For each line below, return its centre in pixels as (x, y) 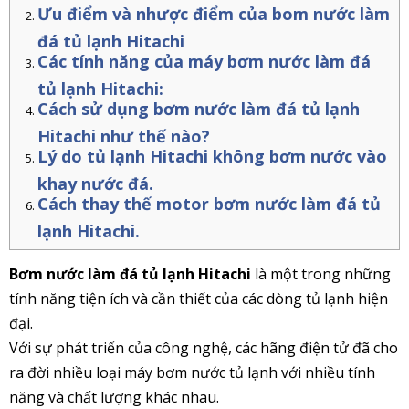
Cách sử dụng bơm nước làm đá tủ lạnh (199, 109)
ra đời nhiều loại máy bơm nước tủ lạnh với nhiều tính (192, 373)
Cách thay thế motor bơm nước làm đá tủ (209, 204)
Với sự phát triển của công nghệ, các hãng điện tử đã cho (204, 348)
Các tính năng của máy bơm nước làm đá (204, 62)
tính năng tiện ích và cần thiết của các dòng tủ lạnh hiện (199, 299)
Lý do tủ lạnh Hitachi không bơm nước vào (212, 157)
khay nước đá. (95, 181)
